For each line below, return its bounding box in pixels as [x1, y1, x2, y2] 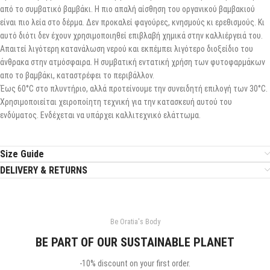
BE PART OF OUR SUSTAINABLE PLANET [36, 235, 234, 250]
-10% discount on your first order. [80, 259, 190, 268]
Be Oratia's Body [110, 218, 160, 226]
